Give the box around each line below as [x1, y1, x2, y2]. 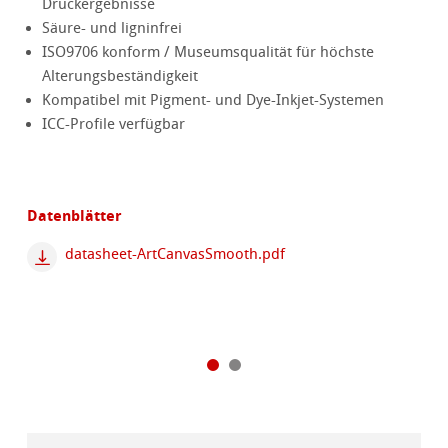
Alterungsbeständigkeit [42, 67, 199, 86]
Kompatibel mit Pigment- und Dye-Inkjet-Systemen [42, 91, 385, 110]
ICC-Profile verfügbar [42, 115, 186, 134]
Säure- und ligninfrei [42, 19, 183, 38]
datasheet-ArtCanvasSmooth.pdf [64, 245, 285, 264]
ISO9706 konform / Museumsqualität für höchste [42, 43, 375, 62]
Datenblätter [27, 205, 123, 227]
